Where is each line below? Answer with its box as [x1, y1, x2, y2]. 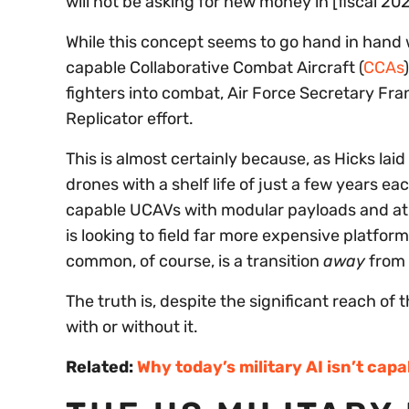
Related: [66, 357, 137, 378]
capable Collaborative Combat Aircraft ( [66, 58, 363, 79]
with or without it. [66, 317, 198, 338]
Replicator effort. [66, 109, 194, 130]
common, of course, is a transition [66, 251, 323, 272]
